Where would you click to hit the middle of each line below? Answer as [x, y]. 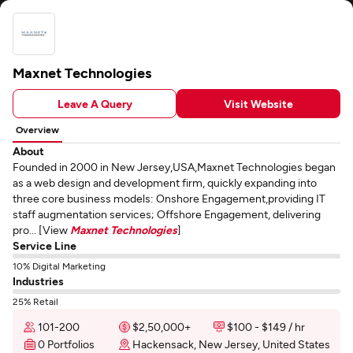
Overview [37, 129]
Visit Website [258, 103]
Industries [38, 281]
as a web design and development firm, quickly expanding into [165, 182]
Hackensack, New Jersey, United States [231, 344]
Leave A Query [95, 103]
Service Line [45, 245]
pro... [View [41, 230]
